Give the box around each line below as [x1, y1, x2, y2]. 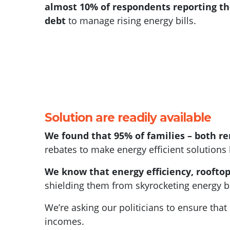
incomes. [45, 215, 84, 227]
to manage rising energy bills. [66, 14, 196, 27]
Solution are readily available [45, 110, 211, 125]
